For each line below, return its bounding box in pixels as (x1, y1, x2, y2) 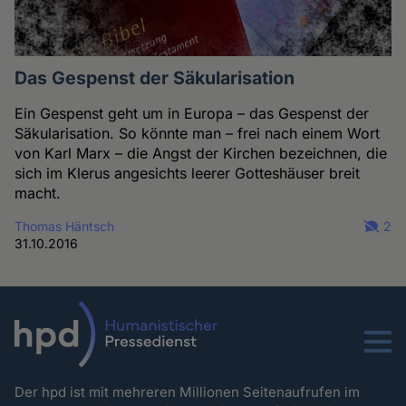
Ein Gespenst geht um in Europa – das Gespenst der (14, 103, 370, 122)
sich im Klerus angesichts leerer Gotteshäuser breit (14, 163, 361, 182)
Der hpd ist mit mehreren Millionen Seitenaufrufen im (14, 382, 361, 401)
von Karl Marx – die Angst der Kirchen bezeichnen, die (14, 143, 388, 162)
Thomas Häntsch (14, 217, 115, 234)
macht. (14, 183, 62, 202)
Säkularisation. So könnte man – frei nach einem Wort (14, 123, 381, 142)
